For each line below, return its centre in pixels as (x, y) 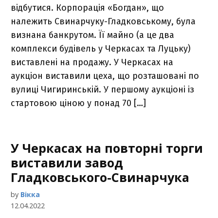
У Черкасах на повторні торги (107, 148)
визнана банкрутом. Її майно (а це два (93, 35)
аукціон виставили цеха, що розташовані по (105, 76)
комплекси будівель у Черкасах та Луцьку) (101, 49)
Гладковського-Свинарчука (100, 177)
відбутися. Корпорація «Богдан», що (88, 8)
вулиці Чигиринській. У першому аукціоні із (103, 90)
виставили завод (67, 163)
